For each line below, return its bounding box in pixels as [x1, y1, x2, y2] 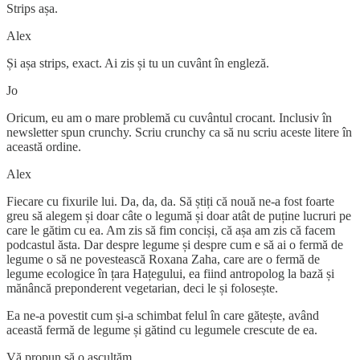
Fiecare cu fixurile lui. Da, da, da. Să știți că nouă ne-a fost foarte [6, 194, 334, 208]
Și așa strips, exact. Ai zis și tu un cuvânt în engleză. [6, 55, 272, 70]
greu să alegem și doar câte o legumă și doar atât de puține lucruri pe [6, 208, 351, 223]
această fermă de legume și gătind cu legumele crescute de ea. [6, 322, 317, 337]
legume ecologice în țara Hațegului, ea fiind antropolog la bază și [6, 266, 334, 280]
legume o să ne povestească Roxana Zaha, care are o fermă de [6, 252, 320, 266]
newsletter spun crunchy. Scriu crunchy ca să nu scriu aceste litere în [6, 125, 352, 139]
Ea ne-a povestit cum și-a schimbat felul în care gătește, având [6, 308, 319, 322]
